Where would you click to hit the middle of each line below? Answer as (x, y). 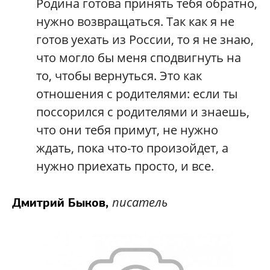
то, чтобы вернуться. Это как (119, 75)
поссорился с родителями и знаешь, (143, 111)
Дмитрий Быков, (62, 202)
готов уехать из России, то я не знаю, (145, 39)
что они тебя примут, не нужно (127, 130)
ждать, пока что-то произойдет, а (132, 148)
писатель (140, 202)
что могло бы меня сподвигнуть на (139, 57)
